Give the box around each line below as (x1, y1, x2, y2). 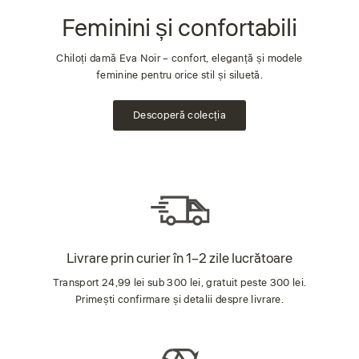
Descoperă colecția (133, 107, 226, 123)
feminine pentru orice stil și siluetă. (95, 67, 264, 83)
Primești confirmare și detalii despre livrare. (75, 292, 284, 307)
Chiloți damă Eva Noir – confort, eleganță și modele (56, 50, 303, 66)
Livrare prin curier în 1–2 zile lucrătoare (67, 248, 292, 268)
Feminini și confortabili (62, 10, 297, 46)
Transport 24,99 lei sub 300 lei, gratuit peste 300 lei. (52, 275, 307, 290)
